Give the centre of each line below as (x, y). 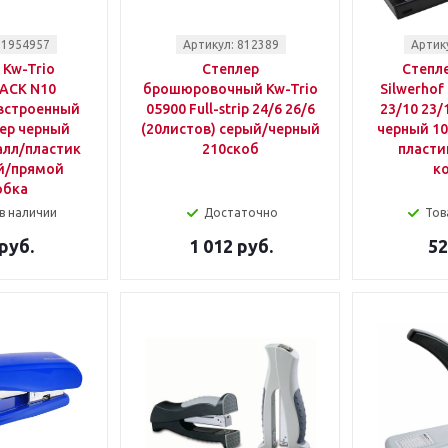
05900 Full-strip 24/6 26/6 (230, 109)
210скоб (230, 149)
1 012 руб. (230, 246)
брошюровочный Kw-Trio (230, 89)
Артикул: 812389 (230, 44)
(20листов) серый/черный (230, 129)
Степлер (230, 69)
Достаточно (240, 212)
